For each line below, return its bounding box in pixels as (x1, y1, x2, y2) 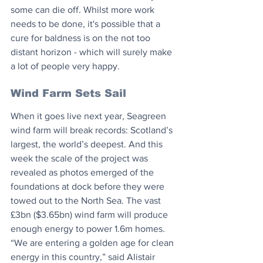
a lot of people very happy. (11, 61, 120, 72)
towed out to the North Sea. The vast (11, 195, 163, 206)
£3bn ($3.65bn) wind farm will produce (11, 210, 170, 220)
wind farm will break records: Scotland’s (11, 125, 175, 136)
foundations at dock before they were (11, 181, 167, 192)
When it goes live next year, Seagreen (11, 111, 168, 122)
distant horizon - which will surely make (11, 47, 174, 58)
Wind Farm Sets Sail (11, 87, 126, 100)
